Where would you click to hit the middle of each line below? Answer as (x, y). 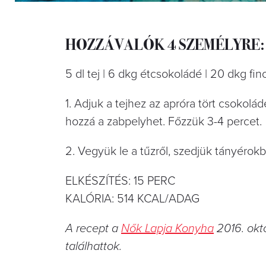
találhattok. (94, 246)
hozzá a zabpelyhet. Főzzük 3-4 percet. (164, 121)
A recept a (93, 228)
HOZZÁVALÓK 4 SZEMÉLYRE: (165, 43)
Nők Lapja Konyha (167, 228)
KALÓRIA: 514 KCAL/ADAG (132, 199)
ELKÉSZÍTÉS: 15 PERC (120, 181)
